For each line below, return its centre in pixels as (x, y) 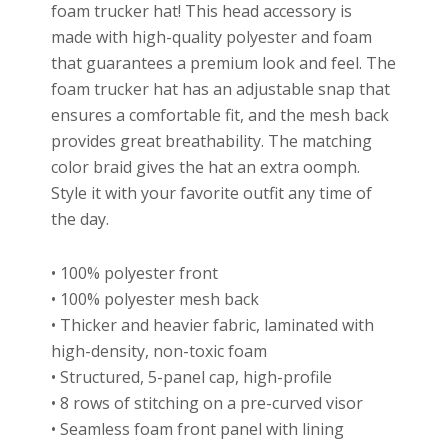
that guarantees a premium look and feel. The (224, 62)
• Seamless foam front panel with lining (198, 428)
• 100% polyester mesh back (155, 298)
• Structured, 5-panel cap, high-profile (192, 376)
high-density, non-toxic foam (159, 350)
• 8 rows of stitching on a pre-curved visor (207, 402)
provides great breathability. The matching (212, 140)
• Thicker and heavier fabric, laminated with (213, 324)
